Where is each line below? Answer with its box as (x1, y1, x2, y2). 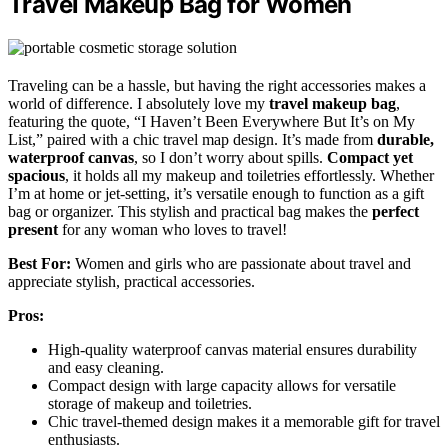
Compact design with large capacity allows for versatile (48, 376, 396, 394)
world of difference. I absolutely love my (8, 94, 269, 112)
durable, (377, 130, 434, 148)
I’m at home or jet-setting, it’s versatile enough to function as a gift (8, 184, 424, 202)
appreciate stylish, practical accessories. (8, 272, 255, 290)
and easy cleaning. (48, 358, 164, 376)
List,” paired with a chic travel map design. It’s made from (8, 130, 377, 148)
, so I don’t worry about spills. (134, 148, 327, 166)
